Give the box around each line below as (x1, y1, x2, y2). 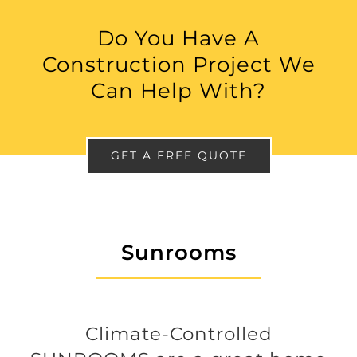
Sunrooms (120, 239, 237, 265)
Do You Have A (97, 25, 260, 51)
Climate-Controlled (84, 323, 273, 346)
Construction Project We (41, 52, 316, 77)
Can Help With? (91, 78, 266, 104)
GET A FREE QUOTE (110, 147, 247, 163)
